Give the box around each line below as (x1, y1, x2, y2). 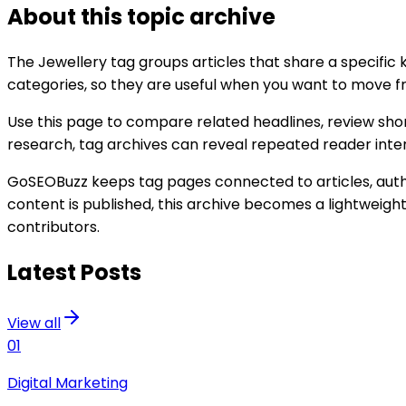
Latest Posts (7, 256, 141, 287)
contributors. (7, 216, 100, 237)
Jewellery (38, 51, 107, 72)
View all (7, 312, 61, 333)
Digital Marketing (7, 372, 128, 393)
